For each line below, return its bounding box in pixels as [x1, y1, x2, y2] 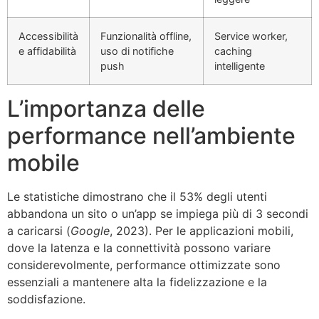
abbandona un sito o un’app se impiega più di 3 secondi [7, 206, 308, 221]
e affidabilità [19, 45, 76, 58]
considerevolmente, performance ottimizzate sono [7, 258, 281, 273]
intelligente [214, 60, 265, 73]
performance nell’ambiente [7, 122, 296, 150]
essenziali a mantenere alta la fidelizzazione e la [7, 275, 267, 290]
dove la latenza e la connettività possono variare [7, 241, 271, 256]
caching [214, 45, 252, 58]
